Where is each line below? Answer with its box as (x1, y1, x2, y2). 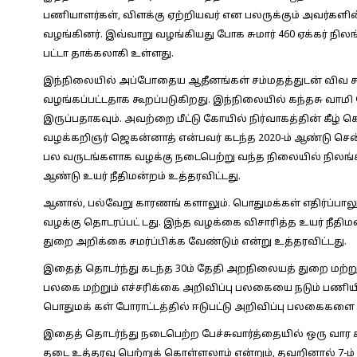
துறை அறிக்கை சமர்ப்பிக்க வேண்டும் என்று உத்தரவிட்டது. (42, 237, 347, 248)
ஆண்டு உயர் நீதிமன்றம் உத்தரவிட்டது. (42, 171, 241, 182)
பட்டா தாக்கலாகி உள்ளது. (42, 49, 174, 60)
